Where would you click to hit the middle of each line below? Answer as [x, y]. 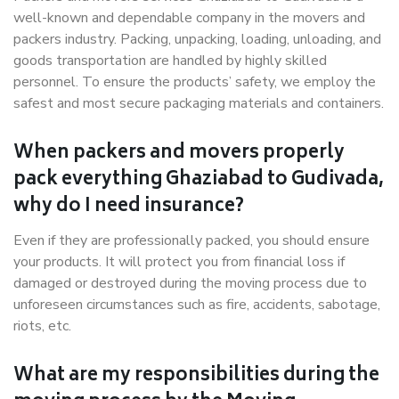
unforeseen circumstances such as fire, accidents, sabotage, [197, 305]
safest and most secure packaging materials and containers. [199, 103]
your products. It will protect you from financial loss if [179, 262]
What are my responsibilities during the [196, 376]
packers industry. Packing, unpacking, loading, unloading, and [197, 39]
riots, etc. [42, 326]
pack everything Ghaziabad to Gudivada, [199, 180]
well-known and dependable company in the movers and [189, 18]
